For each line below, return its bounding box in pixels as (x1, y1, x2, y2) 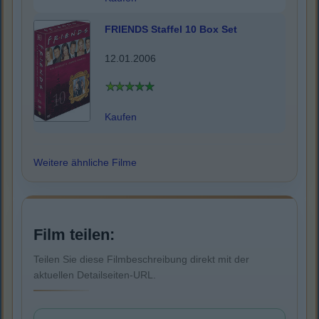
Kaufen (105, 110, 137, 122)
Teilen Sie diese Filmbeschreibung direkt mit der (33, 253, 249, 266)
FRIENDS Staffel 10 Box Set (105, 23, 237, 36)
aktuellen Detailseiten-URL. (33, 269, 156, 281)
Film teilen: (33, 226, 115, 244)
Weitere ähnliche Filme (33, 157, 137, 169)
